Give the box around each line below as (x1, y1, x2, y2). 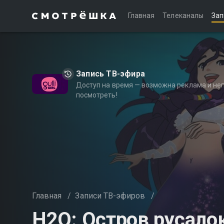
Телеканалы (162, 11, 203, 19)
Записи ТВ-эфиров (75, 191, 145, 200)
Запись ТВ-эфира (76, 69, 145, 78)
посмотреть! (76, 91, 117, 99)
